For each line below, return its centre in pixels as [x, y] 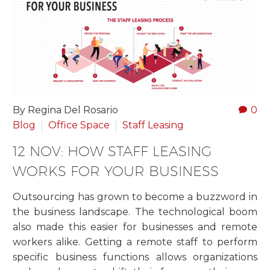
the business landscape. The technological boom [135, 212]
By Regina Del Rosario [65, 110]
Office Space [79, 125]
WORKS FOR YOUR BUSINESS [116, 171]
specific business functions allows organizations [135, 257]
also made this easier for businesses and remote [135, 227]
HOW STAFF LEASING [140, 151]
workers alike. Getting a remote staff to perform [135, 242]
